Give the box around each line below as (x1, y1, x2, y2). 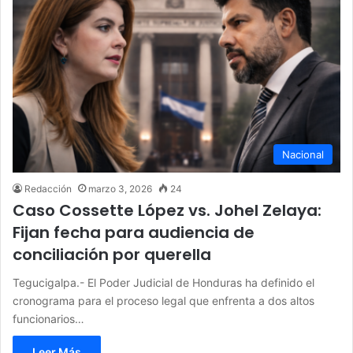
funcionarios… (13, 311, 84, 325)
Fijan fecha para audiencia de (13, 221, 255, 243)
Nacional (282, 147, 324, 161)
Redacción (24, 182, 72, 195)
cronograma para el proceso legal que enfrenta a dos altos (13, 293, 314, 307)
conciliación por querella (13, 243, 211, 266)
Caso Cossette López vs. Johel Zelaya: (13, 199, 321, 221)
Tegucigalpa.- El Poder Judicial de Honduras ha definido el (13, 275, 314, 289)
